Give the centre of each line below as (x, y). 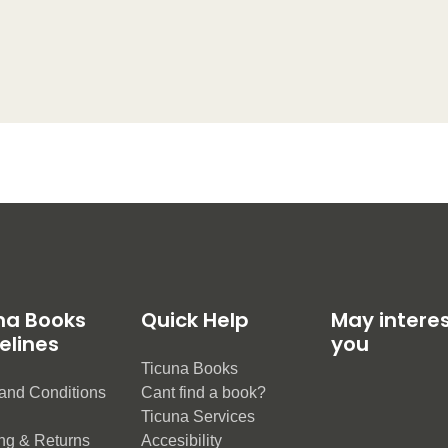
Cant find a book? (203, 392)
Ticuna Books (189, 368)
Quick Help (195, 319)
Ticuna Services (198, 416)
